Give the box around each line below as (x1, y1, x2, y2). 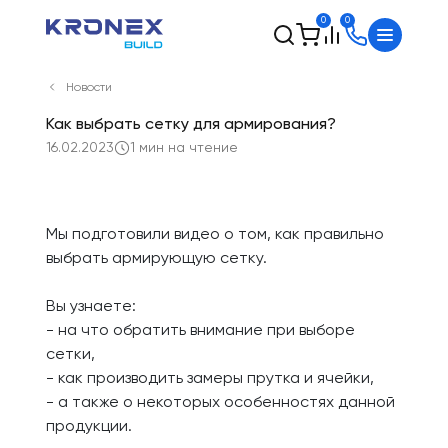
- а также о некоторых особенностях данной (46, 395, 395, 411)
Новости (66, 82, 112, 94)
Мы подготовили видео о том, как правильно (46, 227, 384, 243)
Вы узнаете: (46, 299, 136, 315)
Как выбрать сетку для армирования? (46, 117, 336, 133)
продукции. (46, 419, 132, 435)
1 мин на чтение (130, 141, 238, 155)
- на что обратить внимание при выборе (46, 323, 355, 339)
